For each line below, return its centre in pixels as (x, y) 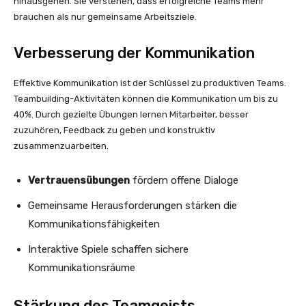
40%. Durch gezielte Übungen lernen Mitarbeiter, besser (131, 114)
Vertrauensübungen (79, 180)
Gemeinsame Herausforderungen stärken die (133, 205)
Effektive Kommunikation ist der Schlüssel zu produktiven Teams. (150, 83)
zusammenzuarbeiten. (61, 145)
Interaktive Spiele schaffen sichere (108, 249)
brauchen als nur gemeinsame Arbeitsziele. (105, 16)
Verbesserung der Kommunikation (134, 53)
